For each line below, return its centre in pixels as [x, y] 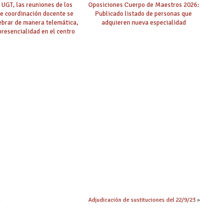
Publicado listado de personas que [144, 13]
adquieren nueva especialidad [144, 22]
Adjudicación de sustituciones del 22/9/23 [142, 200]
